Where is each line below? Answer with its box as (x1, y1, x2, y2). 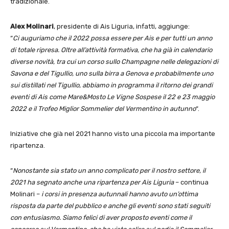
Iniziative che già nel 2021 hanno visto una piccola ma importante (10, 130, 215, 138)
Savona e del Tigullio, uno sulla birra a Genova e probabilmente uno (10, 70, 213, 78)
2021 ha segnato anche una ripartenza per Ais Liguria (10, 178, 174, 187)
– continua (174, 178, 209, 187)
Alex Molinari (10, 22, 54, 31)
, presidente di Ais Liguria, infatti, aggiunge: (54, 22, 190, 31)
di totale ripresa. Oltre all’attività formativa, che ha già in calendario (10, 46, 212, 54)
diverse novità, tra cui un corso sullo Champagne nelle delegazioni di (10, 58, 218, 66)
